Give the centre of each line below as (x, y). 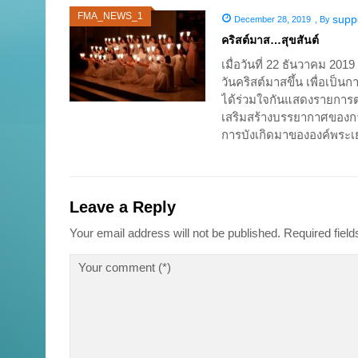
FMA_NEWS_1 (110, 16)
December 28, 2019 (272, 20)
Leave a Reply (123, 207)
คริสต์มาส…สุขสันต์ (270, 40)
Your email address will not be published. (175, 233)
